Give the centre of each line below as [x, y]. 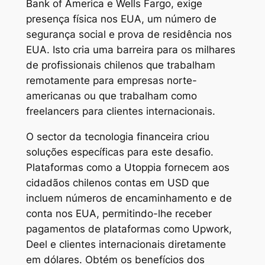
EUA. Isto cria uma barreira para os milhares [130, 50]
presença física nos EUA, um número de [121, 19]
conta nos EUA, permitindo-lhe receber [119, 214]
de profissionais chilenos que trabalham [120, 65]
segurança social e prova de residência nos [129, 35]
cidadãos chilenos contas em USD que [117, 183]
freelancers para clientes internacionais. [120, 112]
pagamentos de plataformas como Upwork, [129, 229]
